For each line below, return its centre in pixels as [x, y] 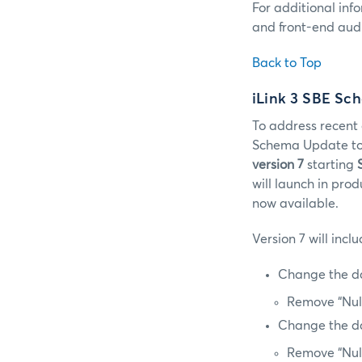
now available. [295, 204]
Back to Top [287, 63]
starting [330, 165]
